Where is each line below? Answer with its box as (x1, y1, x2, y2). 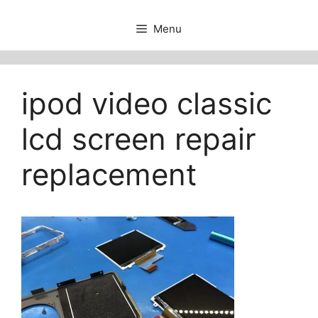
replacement (21, 156, 197, 192)
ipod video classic (21, 85, 272, 121)
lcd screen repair (21, 121, 256, 157)
